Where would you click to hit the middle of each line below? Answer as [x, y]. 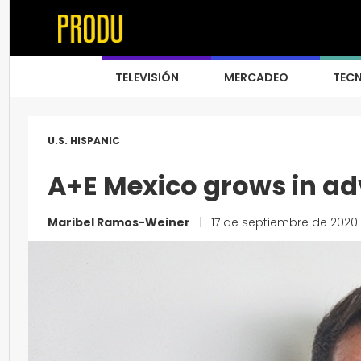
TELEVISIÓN [147, 77]
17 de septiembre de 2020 [283, 222]
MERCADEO [256, 77]
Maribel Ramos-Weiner [120, 222]
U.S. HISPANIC [84, 141]
